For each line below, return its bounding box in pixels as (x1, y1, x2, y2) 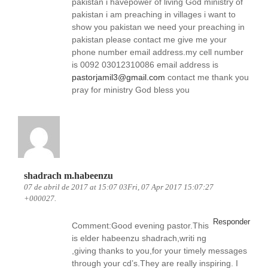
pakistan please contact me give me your (72, 35, 227, 44)
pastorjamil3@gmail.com (72, 72, 165, 82)
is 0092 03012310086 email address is (72, 60, 218, 69)
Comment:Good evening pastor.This (72, 221, 209, 230)
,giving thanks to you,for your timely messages (72, 246, 247, 255)
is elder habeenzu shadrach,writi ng (72, 233, 206, 243)
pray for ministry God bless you (72, 85, 190, 95)
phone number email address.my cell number (72, 47, 243, 57)
